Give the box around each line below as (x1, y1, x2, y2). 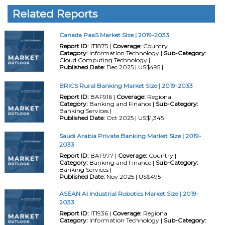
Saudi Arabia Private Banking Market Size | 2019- (59, 132, 201, 140)
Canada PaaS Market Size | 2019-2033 (59, 31, 169, 39)
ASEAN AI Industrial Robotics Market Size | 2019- (59, 190, 199, 198)
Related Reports (13, 7, 98, 20)
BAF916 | (88, 92, 117, 100)
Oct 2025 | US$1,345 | (104, 114, 167, 122)
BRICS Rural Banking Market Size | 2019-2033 (59, 81, 193, 89)
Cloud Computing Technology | (59, 56, 150, 64)
